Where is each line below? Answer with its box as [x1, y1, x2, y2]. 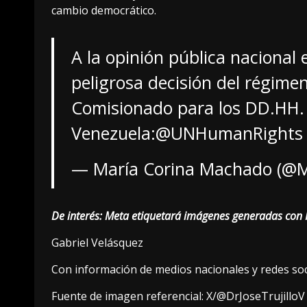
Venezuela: [71, 121, 156, 145]
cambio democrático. [51, 3, 156, 19]
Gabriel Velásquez [51, 235, 143, 251]
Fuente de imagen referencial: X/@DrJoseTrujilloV [51, 288, 305, 304]
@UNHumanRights [155, 121, 303, 145]
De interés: [51, 208, 105, 224]
